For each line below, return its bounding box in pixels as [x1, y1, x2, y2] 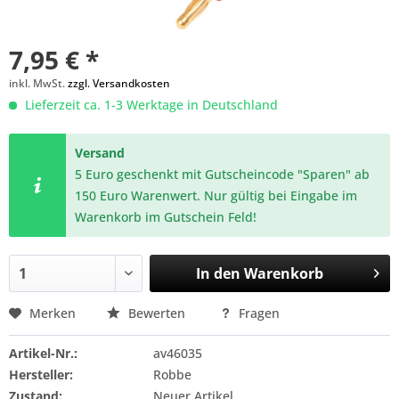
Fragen [235, 305, 280, 322]
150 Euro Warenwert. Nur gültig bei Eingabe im [75, 187, 358, 204]
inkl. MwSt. [9, 76, 68, 91]
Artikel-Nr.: [9, 345, 77, 362]
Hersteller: [9, 366, 73, 383]
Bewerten [125, 305, 189, 322]
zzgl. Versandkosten [68, 76, 170, 91]
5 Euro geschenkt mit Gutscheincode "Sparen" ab [75, 166, 370, 183]
